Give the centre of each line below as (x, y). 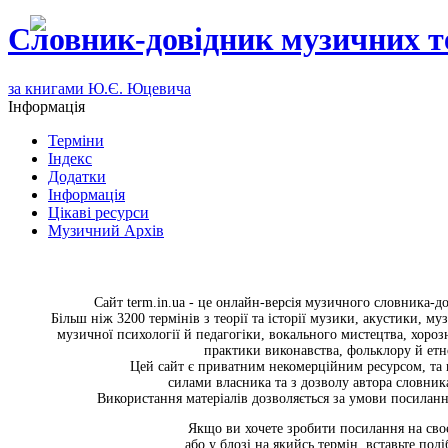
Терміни (76, 140)
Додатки (77, 176)
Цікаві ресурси (98, 212)
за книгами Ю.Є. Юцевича (99, 88)
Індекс (70, 158)
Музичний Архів (106, 230)
